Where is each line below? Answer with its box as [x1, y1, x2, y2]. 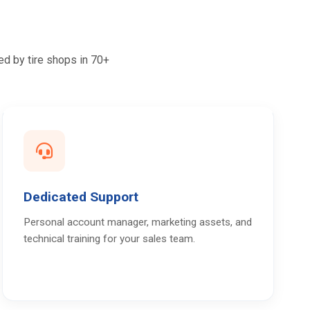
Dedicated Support [23, 189, 138, 205]
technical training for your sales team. [23, 232, 195, 245]
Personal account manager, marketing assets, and [23, 216, 252, 228]
